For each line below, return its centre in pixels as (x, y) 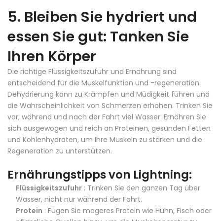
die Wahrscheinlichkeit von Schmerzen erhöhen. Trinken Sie (110, 105)
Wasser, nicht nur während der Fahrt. (79, 199)
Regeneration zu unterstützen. (60, 151)
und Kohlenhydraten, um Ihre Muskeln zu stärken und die (105, 139)
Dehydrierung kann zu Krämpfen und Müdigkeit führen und (109, 94)
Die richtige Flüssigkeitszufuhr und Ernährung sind (92, 71)
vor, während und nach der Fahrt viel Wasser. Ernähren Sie (107, 117)
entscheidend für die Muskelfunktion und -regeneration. (104, 83)
